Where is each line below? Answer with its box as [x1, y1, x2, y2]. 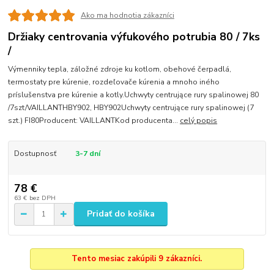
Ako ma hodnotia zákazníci [80, 10, 174, 21]
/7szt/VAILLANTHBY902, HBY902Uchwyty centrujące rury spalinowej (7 [8, 103, 254, 113]
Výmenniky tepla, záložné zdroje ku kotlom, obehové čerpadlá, [8, 64, 232, 75]
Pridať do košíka [87, 208, 155, 220]
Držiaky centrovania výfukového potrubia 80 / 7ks [8, 29, 261, 44]
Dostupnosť [13, 149, 56, 159]
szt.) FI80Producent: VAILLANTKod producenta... [8, 116, 180, 126]
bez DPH [29, 193, 56, 202]
